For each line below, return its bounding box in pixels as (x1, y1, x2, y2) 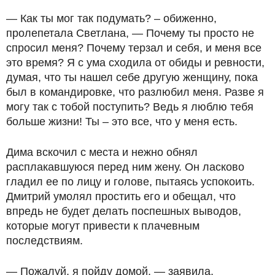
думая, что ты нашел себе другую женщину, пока (6, 71, 258, 83)
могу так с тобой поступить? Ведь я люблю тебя (6, 101, 254, 113)
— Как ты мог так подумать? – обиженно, (6, 12, 217, 25)
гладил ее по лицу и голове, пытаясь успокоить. (6, 176, 255, 188)
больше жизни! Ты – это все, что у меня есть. (6, 115, 238, 128)
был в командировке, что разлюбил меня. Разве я (6, 86, 264, 98)
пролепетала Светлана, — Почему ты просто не (6, 27, 254, 39)
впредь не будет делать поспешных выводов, (6, 205, 241, 217)
